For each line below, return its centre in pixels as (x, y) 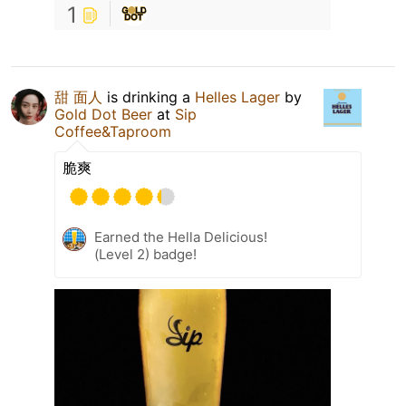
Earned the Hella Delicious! (181, 237)
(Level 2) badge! (145, 255)
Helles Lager (237, 97)
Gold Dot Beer (103, 115)
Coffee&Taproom (113, 132)
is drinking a (149, 97)
